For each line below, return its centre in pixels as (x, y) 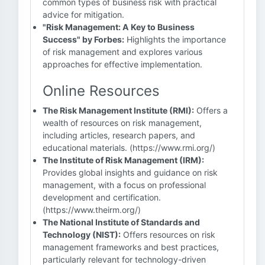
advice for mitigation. (83, 14)
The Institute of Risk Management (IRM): (123, 160)
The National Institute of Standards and (121, 222)
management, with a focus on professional (124, 185)
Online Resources (101, 91)
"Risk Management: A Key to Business (119, 27)
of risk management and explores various (122, 52)
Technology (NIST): (82, 235)
